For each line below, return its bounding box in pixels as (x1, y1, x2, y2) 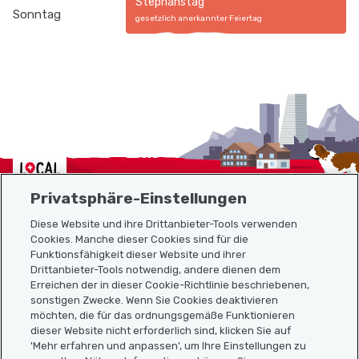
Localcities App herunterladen (13, 343, 197, 357)
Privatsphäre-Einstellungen (30, 188, 248, 208)
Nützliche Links (13, 285, 106, 300)
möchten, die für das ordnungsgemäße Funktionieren (30, 309, 296, 321)
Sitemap (13, 248, 65, 263)
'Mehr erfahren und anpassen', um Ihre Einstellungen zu (30, 339, 307, 352)
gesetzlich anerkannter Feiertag (135, 14, 263, 23)
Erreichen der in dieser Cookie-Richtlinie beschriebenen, (30, 278, 310, 291)
